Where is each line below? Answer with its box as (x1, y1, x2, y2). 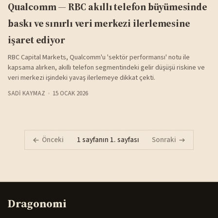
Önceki (41, 134, 64, 145)
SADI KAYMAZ (8, 89, 45, 98)
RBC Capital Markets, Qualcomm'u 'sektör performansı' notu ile (8, 52, 190, 63)
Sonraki (152, 134, 177, 145)
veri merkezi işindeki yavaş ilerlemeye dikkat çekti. (8, 73, 155, 83)
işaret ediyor (8, 33, 65, 47)
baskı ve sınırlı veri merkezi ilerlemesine (8, 17, 190, 31)
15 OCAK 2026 (52, 89, 88, 98)
